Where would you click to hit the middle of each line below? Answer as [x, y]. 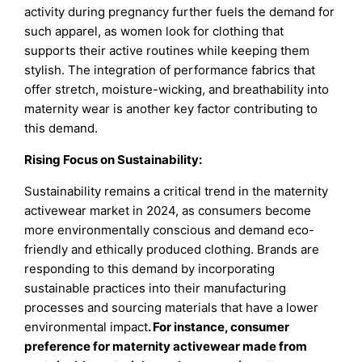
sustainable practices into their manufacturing [156, 288]
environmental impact [86, 326]
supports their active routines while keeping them [167, 50]
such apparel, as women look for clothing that [154, 31]
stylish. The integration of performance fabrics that [170, 69]
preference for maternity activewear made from [166, 346]
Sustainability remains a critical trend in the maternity [177, 191]
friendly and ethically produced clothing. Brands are [172, 249]
